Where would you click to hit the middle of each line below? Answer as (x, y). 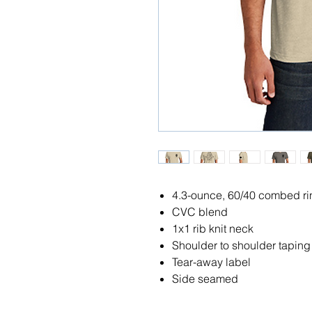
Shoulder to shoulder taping (241, 245)
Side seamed (205, 279)
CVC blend (200, 212)
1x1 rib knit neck (213, 228)
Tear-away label (211, 262)
